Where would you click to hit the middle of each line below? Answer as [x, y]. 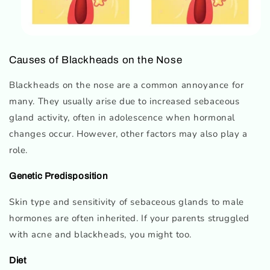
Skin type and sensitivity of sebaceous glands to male [127, 202]
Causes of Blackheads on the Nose [96, 60]
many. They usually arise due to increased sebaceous [124, 102]
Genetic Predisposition [58, 176]
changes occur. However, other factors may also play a [128, 134]
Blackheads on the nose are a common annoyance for [127, 85]
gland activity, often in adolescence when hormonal [122, 118]
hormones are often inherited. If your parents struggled [130, 218]
